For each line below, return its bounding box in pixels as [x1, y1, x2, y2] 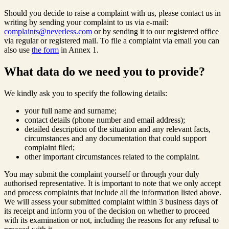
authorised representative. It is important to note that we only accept [4, 179, 221, 188]
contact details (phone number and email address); [25, 116, 185, 125]
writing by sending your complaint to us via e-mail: [4, 18, 168, 27]
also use [4, 45, 32, 55]
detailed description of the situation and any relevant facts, [25, 125, 211, 134]
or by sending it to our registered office [92, 27, 219, 36]
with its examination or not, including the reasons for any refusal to [4, 216, 219, 225]
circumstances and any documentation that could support [25, 134, 207, 143]
